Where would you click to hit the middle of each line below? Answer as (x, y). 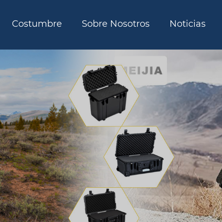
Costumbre (37, 24)
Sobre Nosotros (115, 24)
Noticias (187, 24)
